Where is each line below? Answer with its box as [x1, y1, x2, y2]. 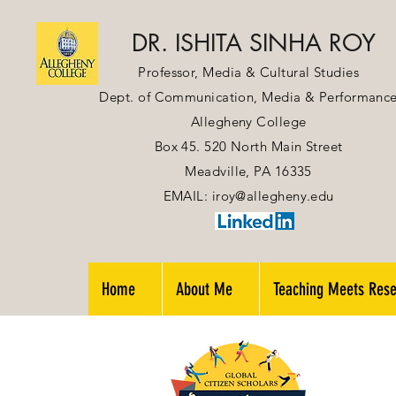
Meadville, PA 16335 [185, 163, 312, 179]
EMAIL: [163, 187, 212, 204]
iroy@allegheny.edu [211, 187, 334, 204]
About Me [176, 278, 232, 300]
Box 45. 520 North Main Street [154, 138, 343, 155]
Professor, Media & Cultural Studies [138, 64, 360, 80]
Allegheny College [190, 113, 307, 130]
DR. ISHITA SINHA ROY [131, 27, 376, 58]
